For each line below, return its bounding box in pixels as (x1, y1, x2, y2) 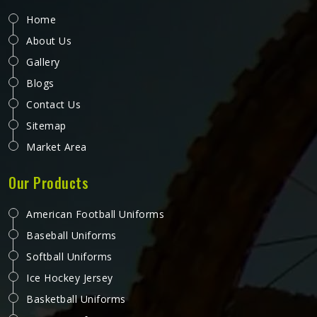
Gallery (26, 55, 60, 69)
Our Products (8, 172, 88, 193)
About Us (26, 34, 71, 47)
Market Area (26, 140, 87, 154)
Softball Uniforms (26, 250, 113, 263)
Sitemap (26, 119, 67, 132)
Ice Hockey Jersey (26, 271, 113, 284)
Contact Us (26, 98, 81, 111)
